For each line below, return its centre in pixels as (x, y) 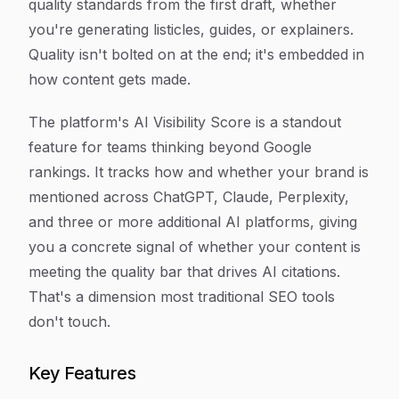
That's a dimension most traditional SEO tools (182, 297)
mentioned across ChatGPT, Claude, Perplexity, (189, 197)
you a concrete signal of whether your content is (195, 247)
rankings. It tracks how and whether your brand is (199, 172)
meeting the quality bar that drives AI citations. (184, 272)
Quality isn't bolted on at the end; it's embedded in (196, 54)
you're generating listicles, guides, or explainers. (191, 29)
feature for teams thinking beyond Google (170, 147)
